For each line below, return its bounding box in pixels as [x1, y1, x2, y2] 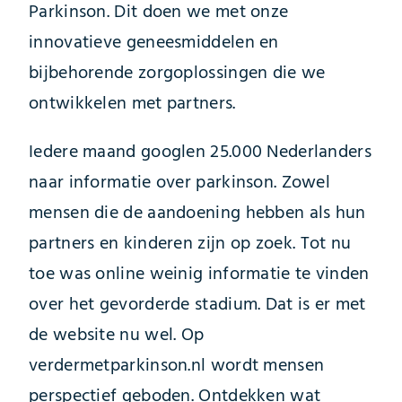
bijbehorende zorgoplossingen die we [29, 59, 326, 88]
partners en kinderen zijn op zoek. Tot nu [29, 230, 352, 258]
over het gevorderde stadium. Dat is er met [29, 291, 366, 319]
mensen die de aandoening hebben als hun [29, 199, 366, 228]
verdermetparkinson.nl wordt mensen [29, 352, 325, 380]
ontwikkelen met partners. [29, 90, 236, 118]
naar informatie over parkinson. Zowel [29, 169, 331, 197]
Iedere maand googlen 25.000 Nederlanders [29, 138, 371, 167]
